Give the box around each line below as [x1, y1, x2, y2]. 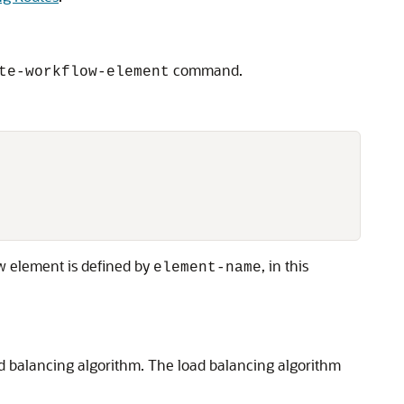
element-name [153, 260, 262, 276]
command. [170, 60, 243, 79]
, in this [262, 256, 308, 275]
